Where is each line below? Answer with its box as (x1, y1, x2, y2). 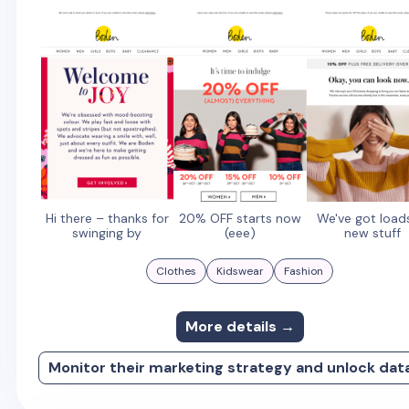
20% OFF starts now (178, 209, 301, 226)
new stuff (344, 224, 402, 241)
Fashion (284, 263, 324, 278)
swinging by (72, 224, 142, 241)
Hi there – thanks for (45, 209, 169, 226)
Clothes (156, 263, 197, 278)
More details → (184, 316, 295, 336)
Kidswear (216, 263, 265, 278)
